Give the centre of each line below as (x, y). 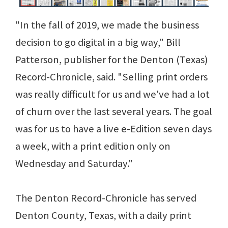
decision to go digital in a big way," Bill (98, 42)
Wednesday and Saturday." (74, 163)
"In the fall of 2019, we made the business (107, 25)
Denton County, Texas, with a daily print (103, 215)
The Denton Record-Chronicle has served (106, 198)
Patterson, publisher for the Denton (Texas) (111, 59)
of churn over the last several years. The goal (114, 111)
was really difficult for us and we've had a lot (112, 94)
